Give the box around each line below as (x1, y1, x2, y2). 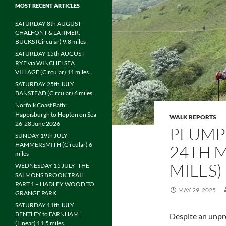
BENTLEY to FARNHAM (15, 210, 79, 218)
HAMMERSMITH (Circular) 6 (15, 141, 92, 148)
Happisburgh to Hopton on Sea (15, 110, 96, 118)
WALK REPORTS (169, 113, 216, 121)
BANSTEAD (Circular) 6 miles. (15, 89, 94, 97)
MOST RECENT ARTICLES (15, 2, 80, 9)
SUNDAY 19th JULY (15, 132, 68, 139)
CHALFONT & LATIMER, (15, 29, 80, 36)
